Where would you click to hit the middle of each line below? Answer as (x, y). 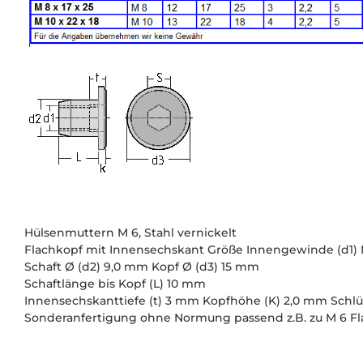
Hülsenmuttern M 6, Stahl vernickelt (130, 232)
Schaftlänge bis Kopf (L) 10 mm (115, 283)
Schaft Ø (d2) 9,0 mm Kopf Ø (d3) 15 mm (142, 266)
